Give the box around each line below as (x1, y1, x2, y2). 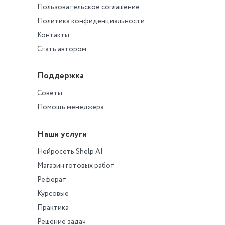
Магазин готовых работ (37, 161, 115, 171)
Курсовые (37, 189, 69, 199)
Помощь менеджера (37, 102, 104, 113)
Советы (37, 88, 62, 98)
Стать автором (37, 44, 86, 54)
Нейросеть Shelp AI (37, 147, 103, 157)
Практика (37, 203, 69, 213)
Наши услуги (37, 128, 87, 141)
